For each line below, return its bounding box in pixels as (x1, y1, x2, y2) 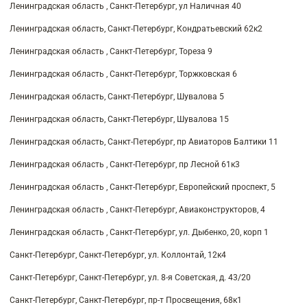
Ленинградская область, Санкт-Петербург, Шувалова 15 (10, 114, 230, 124)
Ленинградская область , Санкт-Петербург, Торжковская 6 (10, 69, 238, 79)
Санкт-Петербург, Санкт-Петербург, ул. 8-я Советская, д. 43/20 (10, 272, 251, 282)
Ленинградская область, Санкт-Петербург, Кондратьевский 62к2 (10, 23, 263, 34)
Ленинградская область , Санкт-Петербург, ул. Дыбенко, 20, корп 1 (10, 227, 269, 237)
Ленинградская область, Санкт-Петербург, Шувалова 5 (10, 91, 225, 101)
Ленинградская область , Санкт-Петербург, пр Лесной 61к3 (10, 159, 241, 169)
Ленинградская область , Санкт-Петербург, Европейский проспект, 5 (10, 182, 276, 192)
